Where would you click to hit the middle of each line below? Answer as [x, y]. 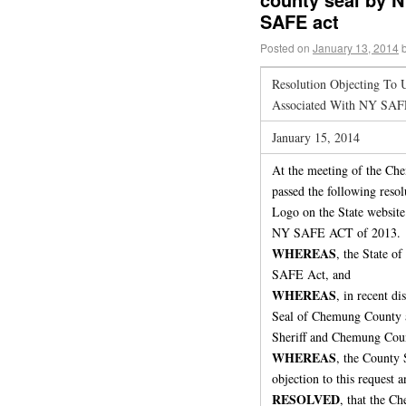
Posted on [285, 47]
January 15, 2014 [316, 137]
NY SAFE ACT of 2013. [336, 232]
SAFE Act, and [311, 274]
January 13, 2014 [356, 47]
